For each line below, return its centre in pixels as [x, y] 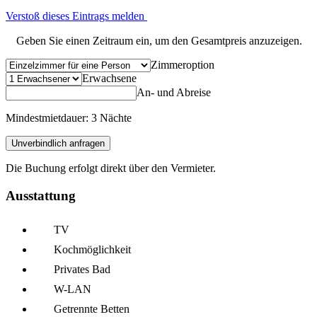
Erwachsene [109, 79]
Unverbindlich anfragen [58, 144]
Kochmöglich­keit [92, 250]
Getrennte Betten [92, 309]
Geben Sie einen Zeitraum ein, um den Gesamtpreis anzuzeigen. [159, 41]
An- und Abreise [174, 93]
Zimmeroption [183, 65]
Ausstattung [41, 195]
